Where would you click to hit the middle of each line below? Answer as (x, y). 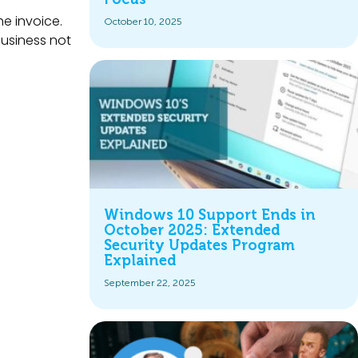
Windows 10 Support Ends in (210, 215)
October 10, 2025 (143, 21)
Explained (142, 260)
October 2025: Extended (192, 230)
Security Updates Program (199, 245)
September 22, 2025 (150, 282)
